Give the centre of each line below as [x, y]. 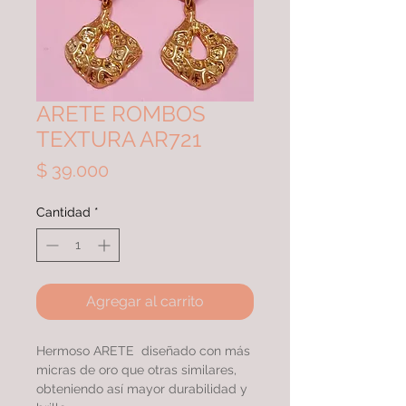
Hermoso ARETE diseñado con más [143, 351]
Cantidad [63, 212]
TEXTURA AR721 [119, 139]
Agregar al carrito [145, 301]
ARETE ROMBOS [121, 114]
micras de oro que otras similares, [136, 370]
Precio [134, 169]
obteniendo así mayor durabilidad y [142, 389]
